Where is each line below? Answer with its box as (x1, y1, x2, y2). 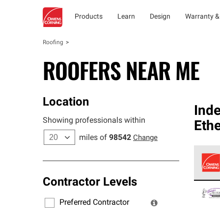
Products (75, 13, 103, 21)
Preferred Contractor (59, 198, 129, 207)
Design (150, 13, 170, 21)
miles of (79, 134, 107, 142)
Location (43, 97, 89, 109)
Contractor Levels (43, 177, 137, 189)
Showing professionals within (43, 117, 145, 125)
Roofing (43, 40, 63, 46)
